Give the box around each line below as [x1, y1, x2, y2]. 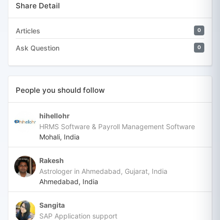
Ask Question [16, 43, 59, 52]
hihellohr [39, 111, 70, 120]
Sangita [39, 200, 65, 209]
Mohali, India [39, 132, 80, 141]
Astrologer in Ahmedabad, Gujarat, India [39, 166, 167, 175]
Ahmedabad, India [39, 177, 98, 186]
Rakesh [39, 156, 64, 165]
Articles [16, 26, 40, 35]
